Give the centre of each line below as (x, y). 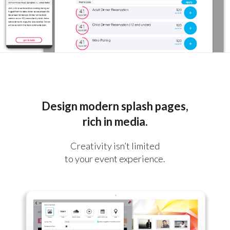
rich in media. (115, 122)
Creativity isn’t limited (115, 146)
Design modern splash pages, (115, 106)
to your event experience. (115, 159)
